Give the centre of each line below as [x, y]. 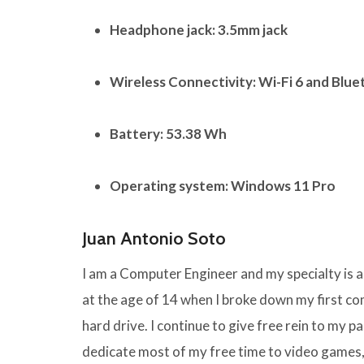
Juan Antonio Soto [154, 239]
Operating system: [169, 186]
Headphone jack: [162, 30]
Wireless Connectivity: [183, 82]
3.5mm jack [253, 30]
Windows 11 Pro [283, 186]
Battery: [136, 134]
